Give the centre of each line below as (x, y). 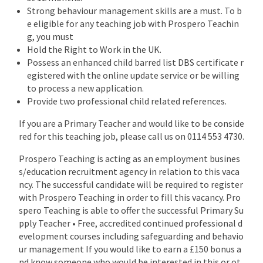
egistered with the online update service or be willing (133, 75)
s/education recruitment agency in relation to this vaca (129, 171)
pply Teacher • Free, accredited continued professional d (131, 223)
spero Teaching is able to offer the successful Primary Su (131, 210)
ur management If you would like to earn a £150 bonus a (130, 249)
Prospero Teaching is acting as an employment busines (129, 158)
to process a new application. (85, 88)
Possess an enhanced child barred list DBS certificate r (135, 62)
